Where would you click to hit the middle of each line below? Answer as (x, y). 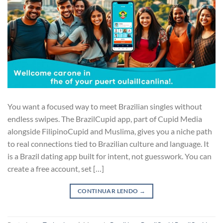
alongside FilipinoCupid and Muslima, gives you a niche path (110, 131)
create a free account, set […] (56, 168)
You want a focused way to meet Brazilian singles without (105, 106)
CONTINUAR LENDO (108, 191)
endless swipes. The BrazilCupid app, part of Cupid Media (105, 118)
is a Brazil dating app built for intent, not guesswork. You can (110, 156)
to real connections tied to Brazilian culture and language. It (108, 143)
